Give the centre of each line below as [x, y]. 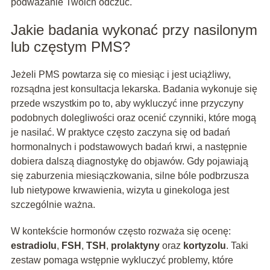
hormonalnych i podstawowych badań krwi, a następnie [129, 147]
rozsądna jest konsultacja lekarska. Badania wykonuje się [134, 89]
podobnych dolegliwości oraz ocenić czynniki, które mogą [133, 118]
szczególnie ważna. [53, 205]
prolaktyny [135, 246]
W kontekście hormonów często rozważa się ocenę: [121, 231]
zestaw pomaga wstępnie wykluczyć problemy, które [122, 260]
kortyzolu [204, 246]
